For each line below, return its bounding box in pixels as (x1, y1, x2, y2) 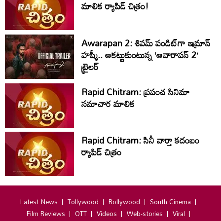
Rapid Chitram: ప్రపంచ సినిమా (81, 82, 190, 101)
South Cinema (150, 195, 191, 208)
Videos (96, 207, 117, 220)
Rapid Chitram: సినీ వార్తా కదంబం (81, 131, 199, 149)
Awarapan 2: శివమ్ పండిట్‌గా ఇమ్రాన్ (81, 34, 211, 52)
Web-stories (126, 207, 163, 220)
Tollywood (68, 195, 99, 208)
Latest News (20, 195, 58, 208)
